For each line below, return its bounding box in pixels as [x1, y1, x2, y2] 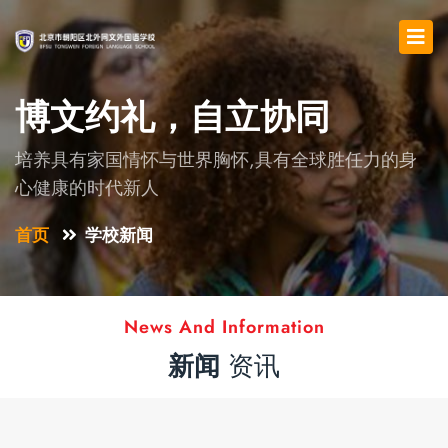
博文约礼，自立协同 [15, 92, 330, 142]
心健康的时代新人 [15, 175, 159, 201]
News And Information [123, 313, 325, 340]
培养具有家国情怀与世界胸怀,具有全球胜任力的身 [15, 147, 417, 173]
